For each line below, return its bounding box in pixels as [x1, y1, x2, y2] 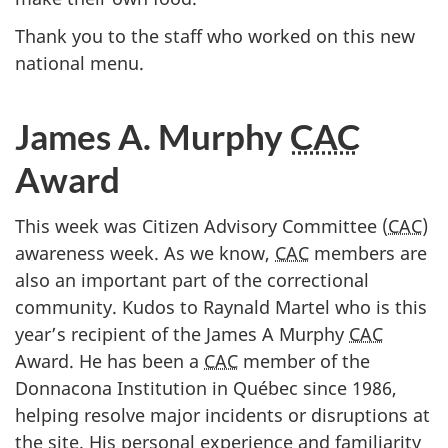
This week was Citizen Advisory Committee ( [15, 213, 388, 238]
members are [309, 240, 427, 265]
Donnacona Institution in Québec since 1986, [15, 375, 397, 400]
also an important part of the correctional [15, 267, 369, 292]
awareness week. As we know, [15, 240, 275, 265]
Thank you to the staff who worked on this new [15, 24, 415, 48]
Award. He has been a [15, 348, 204, 373]
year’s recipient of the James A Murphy [15, 321, 349, 346]
